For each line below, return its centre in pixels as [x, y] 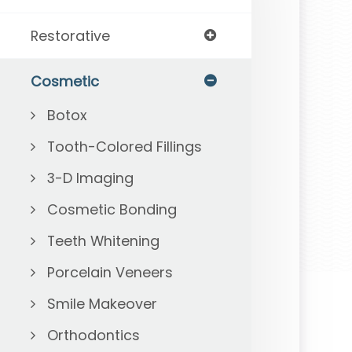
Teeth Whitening [103, 241]
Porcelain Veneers [110, 272]
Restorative [70, 36]
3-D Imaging [90, 178]
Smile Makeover [102, 304]
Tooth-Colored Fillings [124, 147]
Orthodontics [93, 335]
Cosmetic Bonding [112, 209]
